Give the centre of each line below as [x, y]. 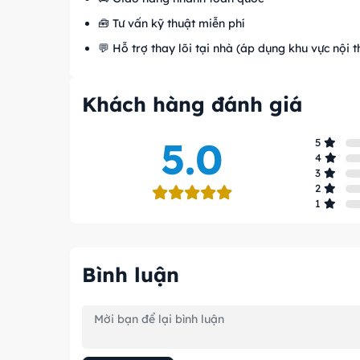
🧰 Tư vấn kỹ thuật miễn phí [171, 23]
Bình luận [131, 274]
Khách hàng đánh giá [192, 104]
